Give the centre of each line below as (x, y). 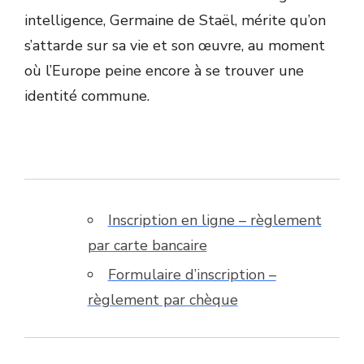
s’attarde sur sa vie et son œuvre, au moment (175, 45)
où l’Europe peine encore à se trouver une (164, 71)
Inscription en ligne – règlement (214, 220)
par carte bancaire (147, 245)
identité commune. (87, 96)
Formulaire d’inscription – (192, 275)
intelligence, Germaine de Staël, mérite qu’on (175, 20)
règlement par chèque (162, 300)
